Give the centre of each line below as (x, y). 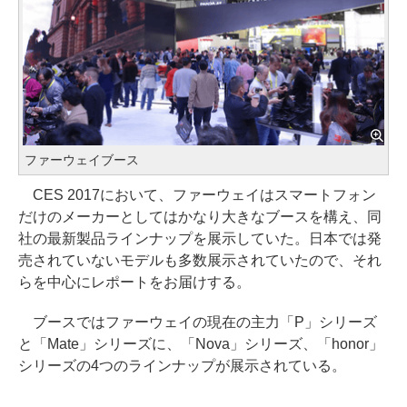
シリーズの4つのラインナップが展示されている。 (182, 365)
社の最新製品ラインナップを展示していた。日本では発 (200, 238)
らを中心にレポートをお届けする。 (134, 282)
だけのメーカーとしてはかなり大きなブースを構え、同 (200, 216)
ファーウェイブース (82, 159)
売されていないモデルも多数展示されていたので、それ (200, 260)
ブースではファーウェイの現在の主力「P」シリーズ (198, 322)
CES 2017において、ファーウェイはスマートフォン (197, 194)
